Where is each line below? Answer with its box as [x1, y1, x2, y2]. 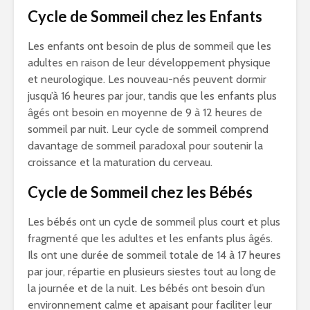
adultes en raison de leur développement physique [28, 56, 271, 70]
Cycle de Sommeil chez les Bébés [28, 183, 253, 202]
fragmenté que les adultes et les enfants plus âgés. [28, 232, 273, 246]
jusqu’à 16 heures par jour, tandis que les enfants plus [28, 89, 277, 103]
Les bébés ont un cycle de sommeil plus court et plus [28, 215, 280, 229]
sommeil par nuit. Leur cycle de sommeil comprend [28, 122, 268, 136]
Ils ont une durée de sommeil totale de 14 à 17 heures [28, 248, 281, 262]
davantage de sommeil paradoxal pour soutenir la [28, 139, 263, 153]
